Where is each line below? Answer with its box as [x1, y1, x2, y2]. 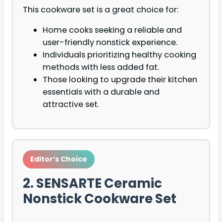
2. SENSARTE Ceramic [23, 174, 162, 193]
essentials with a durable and [43, 86, 160, 98]
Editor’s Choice [30, 154, 87, 165]
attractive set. [43, 99, 99, 111]
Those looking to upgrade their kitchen [43, 74, 197, 86]
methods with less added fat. [43, 61, 159, 73]
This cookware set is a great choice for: [23, 3, 178, 15]
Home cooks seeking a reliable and [43, 24, 182, 36]
